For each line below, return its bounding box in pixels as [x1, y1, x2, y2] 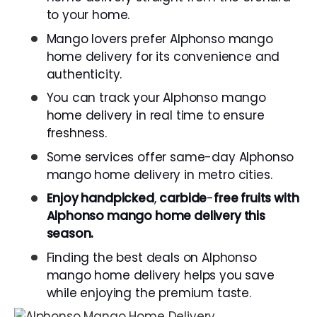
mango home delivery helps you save [46, 266, 275, 284]
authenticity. [46, 65, 122, 83]
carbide [159, 190, 207, 207]
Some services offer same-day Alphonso [46, 148, 294, 166]
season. [46, 225, 94, 243]
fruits [241, 190, 275, 207]
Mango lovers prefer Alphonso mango [46, 30, 273, 47]
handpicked [81, 190, 154, 207]
